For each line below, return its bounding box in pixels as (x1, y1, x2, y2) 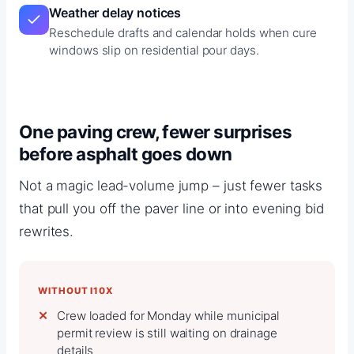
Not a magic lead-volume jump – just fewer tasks (19, 177, 323, 194)
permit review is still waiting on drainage (57, 326, 277, 341)
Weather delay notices (49, 4, 182, 21)
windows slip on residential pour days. (49, 42, 259, 58)
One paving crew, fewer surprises (19, 120, 292, 142)
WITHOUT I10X (38, 284, 115, 296)
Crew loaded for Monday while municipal (57, 308, 281, 324)
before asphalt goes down (19, 142, 232, 164)
